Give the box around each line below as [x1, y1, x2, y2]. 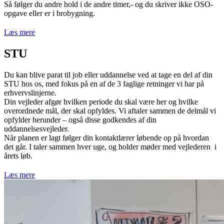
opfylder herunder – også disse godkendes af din [4, 115, 156, 124]
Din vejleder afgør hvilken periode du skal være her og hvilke [4, 97, 198, 106]
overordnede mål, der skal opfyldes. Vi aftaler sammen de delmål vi [4, 106, 216, 115]
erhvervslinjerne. [4, 88, 56, 97]
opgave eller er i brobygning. [4, 9, 95, 18]
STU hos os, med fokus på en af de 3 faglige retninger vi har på [4, 79, 204, 88]
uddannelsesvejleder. [4, 124, 69, 133]
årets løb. [4, 151, 32, 160]
